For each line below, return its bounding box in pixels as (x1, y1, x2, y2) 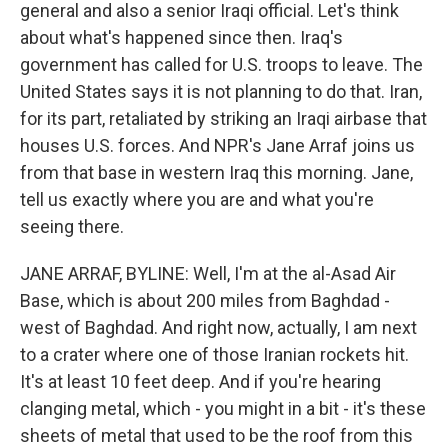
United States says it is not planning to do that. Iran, (20, 81, 422, 102)
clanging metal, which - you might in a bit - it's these (20, 398, 426, 419)
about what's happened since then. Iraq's (20, 27, 343, 48)
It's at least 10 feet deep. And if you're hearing (20, 371, 381, 392)
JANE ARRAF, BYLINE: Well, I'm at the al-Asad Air (20, 263, 396, 284)
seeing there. (20, 216, 124, 237)
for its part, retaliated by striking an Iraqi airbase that (20, 108, 427, 129)
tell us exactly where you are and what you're (20, 189, 374, 210)
